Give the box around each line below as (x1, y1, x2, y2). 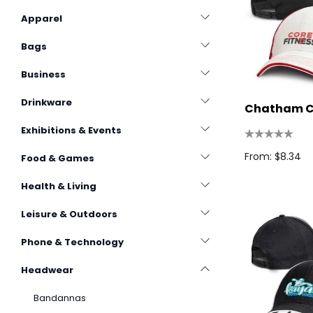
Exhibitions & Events (21, 124, 122, 137)
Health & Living (21, 180, 96, 193)
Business (21, 68, 66, 81)
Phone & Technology (21, 235, 124, 249)
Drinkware (21, 96, 72, 109)
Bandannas (34, 291, 86, 305)
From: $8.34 (245, 149, 301, 163)
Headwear (21, 263, 73, 277)
